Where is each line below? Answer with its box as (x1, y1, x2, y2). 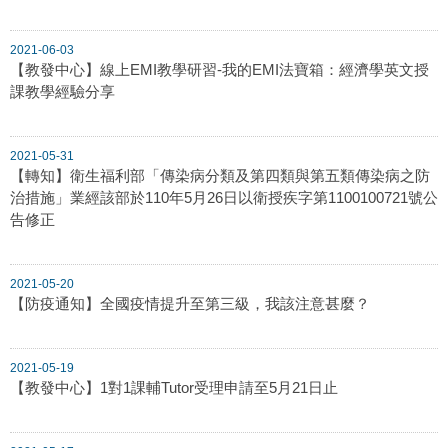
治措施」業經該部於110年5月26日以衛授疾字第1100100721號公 (10, 188, 438, 206)
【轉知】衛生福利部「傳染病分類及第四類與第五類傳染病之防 (10, 166, 430, 184)
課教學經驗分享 (10, 82, 115, 100)
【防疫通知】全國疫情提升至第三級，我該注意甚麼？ (10, 294, 370, 312)
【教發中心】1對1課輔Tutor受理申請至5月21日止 (10, 378, 338, 396)
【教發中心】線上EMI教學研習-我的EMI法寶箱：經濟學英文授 (10, 60, 429, 78)
